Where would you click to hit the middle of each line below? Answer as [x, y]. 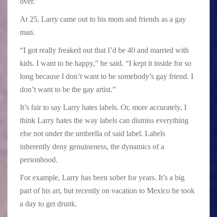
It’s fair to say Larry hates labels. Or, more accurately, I [103, 107]
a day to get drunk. [48, 203]
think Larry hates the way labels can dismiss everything [104, 120]
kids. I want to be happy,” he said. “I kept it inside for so [106, 63]
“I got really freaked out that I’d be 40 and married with [104, 50]
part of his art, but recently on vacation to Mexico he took [107, 190]
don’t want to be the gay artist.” [68, 89]
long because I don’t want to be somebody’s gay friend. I [107, 76]
